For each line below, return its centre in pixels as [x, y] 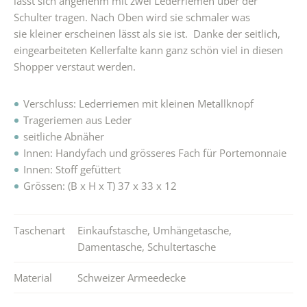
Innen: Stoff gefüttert [72, 170]
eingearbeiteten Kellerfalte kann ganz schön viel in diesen [148, 50]
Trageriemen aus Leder [77, 120]
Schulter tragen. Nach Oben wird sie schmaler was [132, 17]
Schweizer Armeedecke [132, 278]
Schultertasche [182, 247]
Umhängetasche [191, 231]
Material [33, 278]
